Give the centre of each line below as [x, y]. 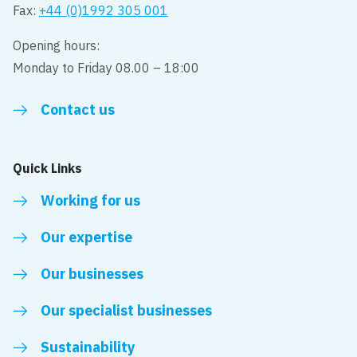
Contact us [78, 109]
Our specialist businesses [127, 310]
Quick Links [48, 168]
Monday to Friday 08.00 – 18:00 [106, 67]
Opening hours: [57, 45]
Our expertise [87, 237]
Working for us [91, 200]
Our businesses [92, 273]
